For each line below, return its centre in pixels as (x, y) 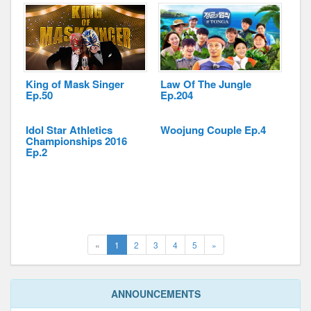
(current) (134, 244)
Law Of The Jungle (206, 84)
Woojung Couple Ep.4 (213, 130)
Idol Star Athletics (69, 130)
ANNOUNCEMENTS (155, 294)
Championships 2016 (76, 141)
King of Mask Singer (75, 84)
